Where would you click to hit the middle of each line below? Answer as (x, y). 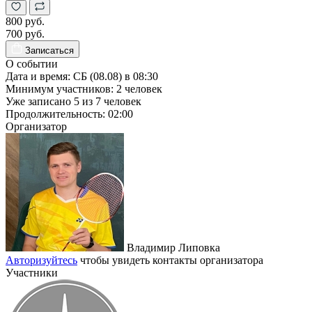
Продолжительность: (57, 114)
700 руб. (25, 34)
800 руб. (25, 22)
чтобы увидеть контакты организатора (170, 260)
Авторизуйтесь (41, 260)
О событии (32, 64)
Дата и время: (39, 77)
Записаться (49, 51)
